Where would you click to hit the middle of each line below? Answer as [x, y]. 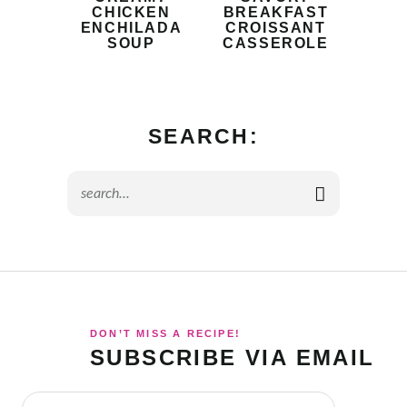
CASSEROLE [276, 44]
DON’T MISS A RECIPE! [165, 334]
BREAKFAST [276, 13]
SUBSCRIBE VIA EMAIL [233, 358]
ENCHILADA [131, 28]
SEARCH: [203, 137]
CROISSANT [276, 28]
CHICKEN [131, 13]
